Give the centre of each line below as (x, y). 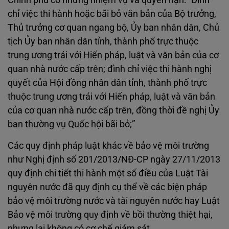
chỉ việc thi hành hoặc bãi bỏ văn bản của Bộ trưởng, (112, 14)
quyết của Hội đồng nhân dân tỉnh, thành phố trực (107, 83)
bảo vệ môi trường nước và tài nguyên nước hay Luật (114, 201)
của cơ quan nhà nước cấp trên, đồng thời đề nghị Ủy (113, 110)
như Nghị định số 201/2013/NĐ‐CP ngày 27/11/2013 (114, 159)
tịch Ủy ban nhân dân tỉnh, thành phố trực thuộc (103, 41)
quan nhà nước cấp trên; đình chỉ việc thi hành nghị (110, 69)
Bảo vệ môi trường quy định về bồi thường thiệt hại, (110, 214)
